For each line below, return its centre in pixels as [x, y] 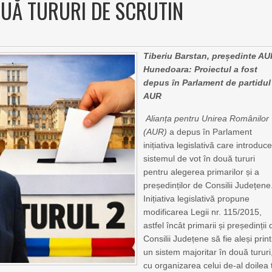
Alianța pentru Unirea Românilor [208, 118]
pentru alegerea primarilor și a [202, 172]
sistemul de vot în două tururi [199, 158]
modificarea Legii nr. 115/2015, [203, 212]
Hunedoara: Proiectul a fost [201, 69]
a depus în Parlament [210, 132]
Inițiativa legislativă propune [197, 199]
